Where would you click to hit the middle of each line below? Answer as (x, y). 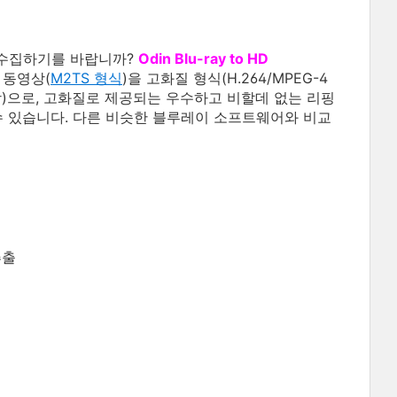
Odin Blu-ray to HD (203, 58)
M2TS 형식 (86, 78)
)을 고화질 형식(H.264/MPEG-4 (225, 78)
